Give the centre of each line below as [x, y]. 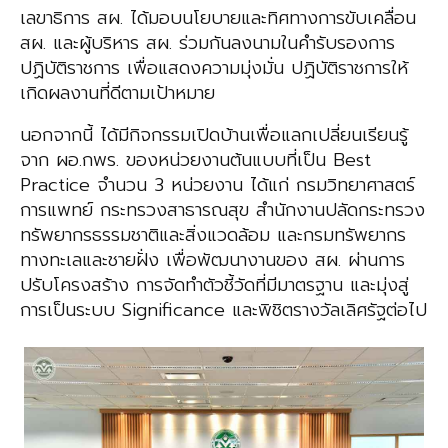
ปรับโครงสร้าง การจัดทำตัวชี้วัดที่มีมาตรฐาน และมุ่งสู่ [214, 285]
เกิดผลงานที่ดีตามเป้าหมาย [117, 93]
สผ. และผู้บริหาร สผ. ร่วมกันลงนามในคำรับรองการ [207, 43]
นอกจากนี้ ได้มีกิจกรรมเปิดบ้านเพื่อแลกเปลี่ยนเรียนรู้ [214, 135]
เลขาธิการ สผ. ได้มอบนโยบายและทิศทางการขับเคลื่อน [218, 18]
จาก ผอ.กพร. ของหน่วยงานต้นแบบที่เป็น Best [195, 160]
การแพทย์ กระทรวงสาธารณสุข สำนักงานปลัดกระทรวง [222, 210]
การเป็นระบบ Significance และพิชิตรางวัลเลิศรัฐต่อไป [223, 310]
